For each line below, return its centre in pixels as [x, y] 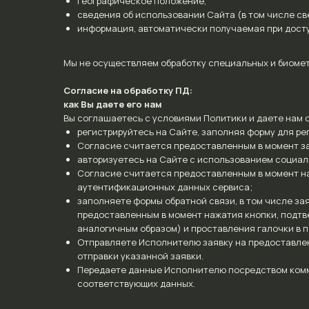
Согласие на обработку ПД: [128, 90]
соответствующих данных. [136, 283]
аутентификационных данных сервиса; [165, 187]
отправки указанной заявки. [140, 256]
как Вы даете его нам [113, 104]
